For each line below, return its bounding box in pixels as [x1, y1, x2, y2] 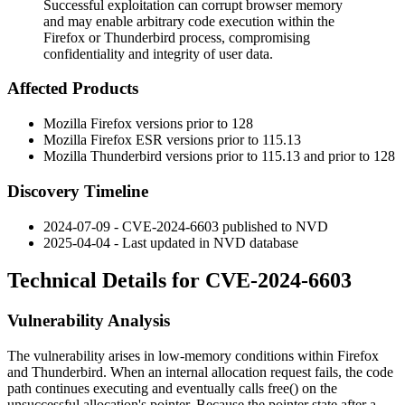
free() [268, 381, 298, 397]
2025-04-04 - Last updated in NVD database [43, 234, 298, 250]
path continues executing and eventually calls [7, 381, 268, 397]
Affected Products [7, 79, 138, 99]
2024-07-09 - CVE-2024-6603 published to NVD [43, 218, 328, 234]
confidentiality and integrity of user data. [43, 45, 273, 61]
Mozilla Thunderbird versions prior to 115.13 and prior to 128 [43, 148, 395, 165]
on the [298, 381, 337, 397]
